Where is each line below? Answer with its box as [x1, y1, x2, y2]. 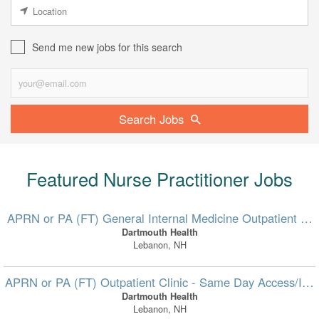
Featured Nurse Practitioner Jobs [26, 166, 293, 192]
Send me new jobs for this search [32, 40, 182, 55]
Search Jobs [118, 110, 184, 128]
